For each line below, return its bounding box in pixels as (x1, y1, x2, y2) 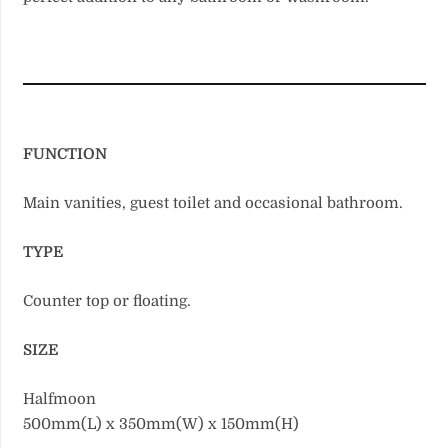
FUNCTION (23, 144, 108, 163)
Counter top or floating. (23, 291, 192, 310)
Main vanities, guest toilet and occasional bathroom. (23, 193, 404, 212)
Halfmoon (23, 389, 97, 408)
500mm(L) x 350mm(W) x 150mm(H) (23, 414, 300, 433)
